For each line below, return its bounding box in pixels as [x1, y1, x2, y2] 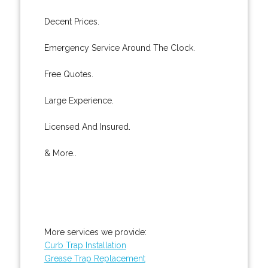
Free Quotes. [44, 69, 93, 79]
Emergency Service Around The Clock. [44, 42, 195, 53]
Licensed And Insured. [44, 121, 130, 132]
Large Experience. [44, 95, 114, 105]
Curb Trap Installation [44, 240, 126, 250]
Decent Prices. [44, 16, 99, 26]
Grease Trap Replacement [44, 253, 145, 263]
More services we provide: [44, 227, 147, 237]
